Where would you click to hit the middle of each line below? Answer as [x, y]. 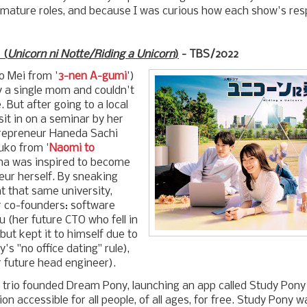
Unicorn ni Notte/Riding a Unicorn [91, 54]
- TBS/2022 [209, 54]
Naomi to [72, 149]
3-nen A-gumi [92, 77]
